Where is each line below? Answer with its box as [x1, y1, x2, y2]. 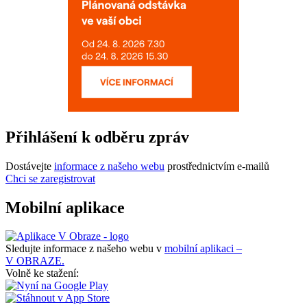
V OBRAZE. [5, 255, 64, 267]
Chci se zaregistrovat [5, 172, 95, 184]
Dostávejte [5, 160, 54, 172]
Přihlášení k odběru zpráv [5, 127, 189, 146]
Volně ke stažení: [5, 267, 79, 280]
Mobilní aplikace [5, 198, 125, 217]
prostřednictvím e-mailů [164, 160, 269, 172]
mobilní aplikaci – [164, 243, 242, 255]
